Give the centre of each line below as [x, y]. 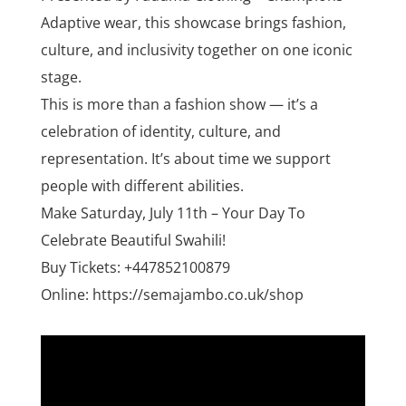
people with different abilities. [142, 186]
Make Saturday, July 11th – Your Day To [173, 213]
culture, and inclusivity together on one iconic [196, 50]
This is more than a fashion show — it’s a [179, 105]
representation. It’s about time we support [185, 159]
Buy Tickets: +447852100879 [135, 268]
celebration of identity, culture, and [160, 132]
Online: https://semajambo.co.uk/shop [172, 295]
